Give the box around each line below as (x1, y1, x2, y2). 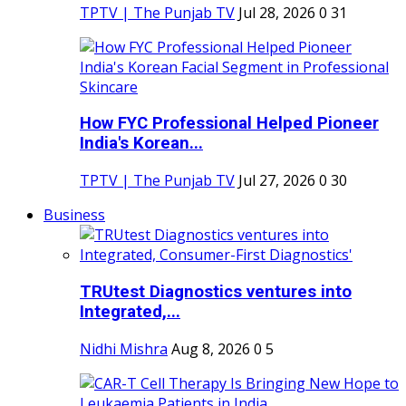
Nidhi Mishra (80, 338, 168, 359)
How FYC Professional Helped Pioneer (80, 113, 379, 134)
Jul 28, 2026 (238, 2, 315, 23)
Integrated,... (80, 301, 180, 322)
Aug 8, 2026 (171, 338, 250, 359)
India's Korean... (80, 133, 203, 154)
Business (43, 205, 105, 226)
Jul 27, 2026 (238, 170, 315, 191)
